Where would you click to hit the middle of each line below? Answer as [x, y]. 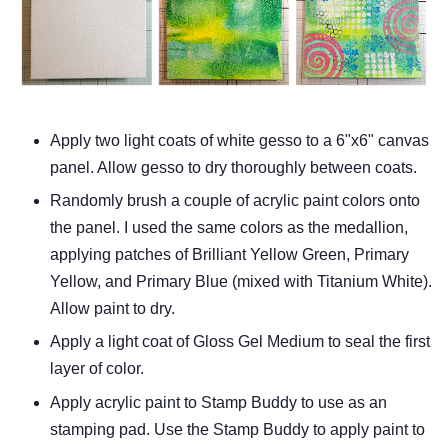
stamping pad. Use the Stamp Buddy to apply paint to [237, 429]
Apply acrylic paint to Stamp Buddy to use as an [218, 402]
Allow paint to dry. [112, 309]
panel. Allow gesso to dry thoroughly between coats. [233, 167]
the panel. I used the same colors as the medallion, [229, 228]
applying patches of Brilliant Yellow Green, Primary [229, 255]
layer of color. [97, 369]
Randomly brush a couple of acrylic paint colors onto [235, 201]
